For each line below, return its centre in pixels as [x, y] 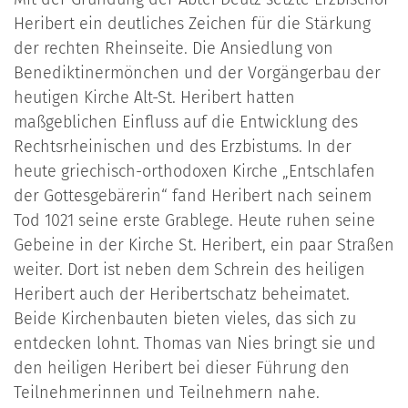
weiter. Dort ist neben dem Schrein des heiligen [189, 270]
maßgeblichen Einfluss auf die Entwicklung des [186, 122]
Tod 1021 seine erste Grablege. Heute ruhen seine [194, 221]
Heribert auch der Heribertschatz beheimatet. [182, 295]
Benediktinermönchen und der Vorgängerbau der [197, 73]
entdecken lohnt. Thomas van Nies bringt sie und [195, 344]
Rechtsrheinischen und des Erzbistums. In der [183, 147]
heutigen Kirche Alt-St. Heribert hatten [154, 98]
